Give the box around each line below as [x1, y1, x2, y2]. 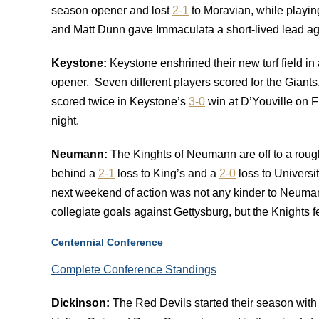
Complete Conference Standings [51, 263, 216, 276]
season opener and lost [51, 4, 172, 16]
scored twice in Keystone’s [51, 95, 189, 108]
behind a [51, 167, 98, 179]
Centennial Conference [51, 236, 166, 248]
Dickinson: [51, 297, 113, 309]
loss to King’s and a [115, 167, 219, 179]
